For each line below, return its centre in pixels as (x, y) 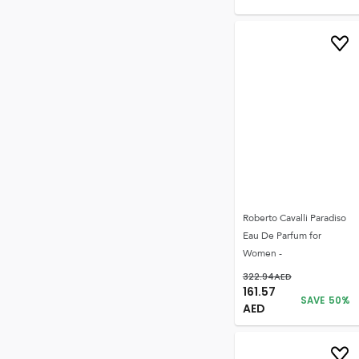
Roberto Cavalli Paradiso (294, 218)
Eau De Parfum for (282, 236)
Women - (262, 253)
